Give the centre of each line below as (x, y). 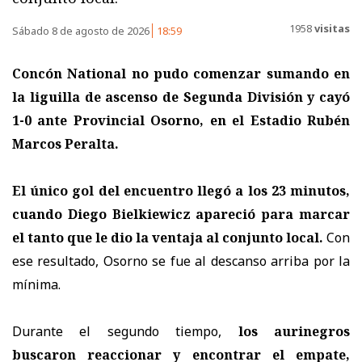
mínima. (36, 284)
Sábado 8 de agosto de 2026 (82, 30)
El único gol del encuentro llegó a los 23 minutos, (181, 190)
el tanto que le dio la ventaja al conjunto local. (168, 237)
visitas (331, 28)
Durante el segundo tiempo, (125, 331)
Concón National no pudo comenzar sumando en (181, 73)
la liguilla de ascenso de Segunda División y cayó (181, 97)
